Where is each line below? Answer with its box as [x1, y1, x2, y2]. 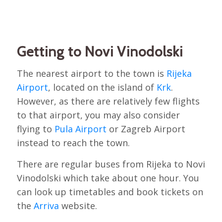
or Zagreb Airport [106, 123, 185, 135]
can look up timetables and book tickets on [16, 186, 203, 198]
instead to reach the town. [16, 137, 130, 149]
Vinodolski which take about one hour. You [16, 172, 199, 184]
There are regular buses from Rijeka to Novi [16, 158, 205, 170]
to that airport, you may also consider [16, 109, 180, 121]
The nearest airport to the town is [16, 67, 166, 80]
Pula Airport [54, 123, 107, 135]
